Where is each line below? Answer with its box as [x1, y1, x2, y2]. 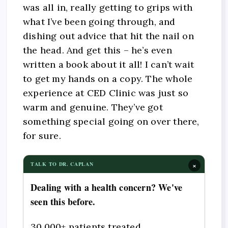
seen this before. [31, 194, 96, 208]
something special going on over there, [23, 116, 199, 128]
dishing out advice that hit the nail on [23, 30, 194, 42]
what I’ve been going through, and [23, 16, 176, 28]
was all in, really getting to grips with [23, 2, 193, 14]
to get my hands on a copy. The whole [23, 73, 193, 85]
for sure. [23, 130, 61, 142]
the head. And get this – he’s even [23, 44, 172, 56]
